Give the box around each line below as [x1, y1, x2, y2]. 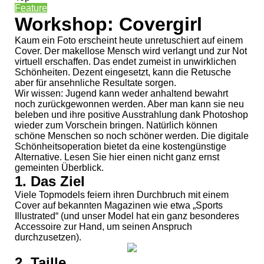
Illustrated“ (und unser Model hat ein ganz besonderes [15, 210, 239, 221]
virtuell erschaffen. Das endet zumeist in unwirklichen [15, 56, 236, 67]
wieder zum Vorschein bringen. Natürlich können [15, 120, 217, 130]
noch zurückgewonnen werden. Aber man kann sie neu [15, 98, 244, 109]
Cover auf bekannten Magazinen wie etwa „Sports [15, 200, 223, 210]
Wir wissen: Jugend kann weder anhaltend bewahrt [15, 88, 228, 98]
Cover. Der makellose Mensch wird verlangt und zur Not [15, 45, 247, 56]
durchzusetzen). [15, 232, 81, 242]
